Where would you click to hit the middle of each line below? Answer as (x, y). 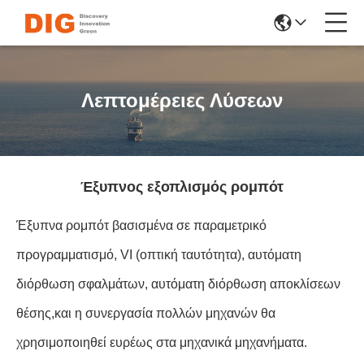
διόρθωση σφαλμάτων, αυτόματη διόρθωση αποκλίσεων (178, 284)
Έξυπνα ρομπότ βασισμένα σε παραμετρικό (141, 225)
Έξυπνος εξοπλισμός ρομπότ (182, 187)
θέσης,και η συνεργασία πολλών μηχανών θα (146, 313)
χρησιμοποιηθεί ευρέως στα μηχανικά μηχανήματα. (162, 342)
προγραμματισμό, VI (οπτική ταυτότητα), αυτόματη (159, 255)
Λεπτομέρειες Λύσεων (182, 100)
